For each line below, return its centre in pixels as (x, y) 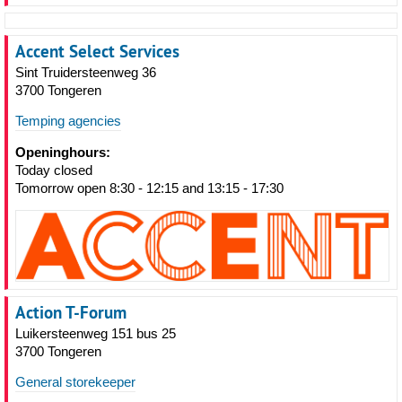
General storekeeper (75, 381)
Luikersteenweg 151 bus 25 (96, 333)
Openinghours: (63, 152)
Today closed (54, 170)
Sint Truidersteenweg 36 (86, 72)
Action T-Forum (71, 312)
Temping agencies (68, 120)
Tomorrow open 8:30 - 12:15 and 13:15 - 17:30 (149, 188)
